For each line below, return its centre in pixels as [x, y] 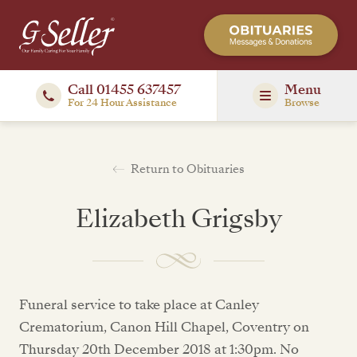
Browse [302, 103]
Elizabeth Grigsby [178, 218]
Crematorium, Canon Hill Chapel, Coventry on [164, 327]
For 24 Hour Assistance [122, 103]
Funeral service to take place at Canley [139, 305]
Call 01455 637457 [124, 90]
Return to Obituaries [187, 169]
